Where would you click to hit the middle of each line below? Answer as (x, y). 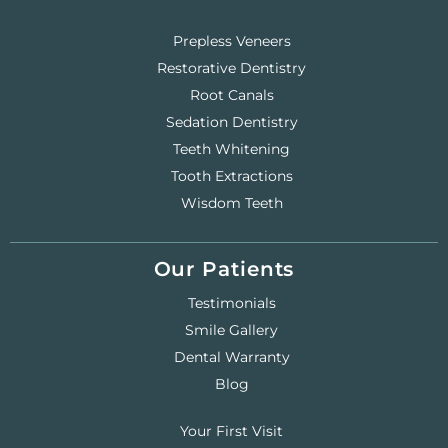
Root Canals (231, 95)
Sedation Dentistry (231, 122)
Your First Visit (231, 431)
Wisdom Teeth (231, 203)
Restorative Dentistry (231, 68)
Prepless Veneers (231, 41)
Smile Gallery (231, 330)
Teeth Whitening (231, 149)
